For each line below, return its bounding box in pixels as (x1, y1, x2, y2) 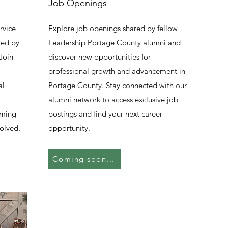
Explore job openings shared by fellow (48, 23, 178, 33)
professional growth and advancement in (48, 66, 185, 76)
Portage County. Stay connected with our (48, 80, 187, 90)
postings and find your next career (48, 109, 162, 119)
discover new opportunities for (48, 52, 151, 62)
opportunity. (48, 123, 90, 133)
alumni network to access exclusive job (48, 95, 178, 104)
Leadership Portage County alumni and (48, 38, 181, 47)
